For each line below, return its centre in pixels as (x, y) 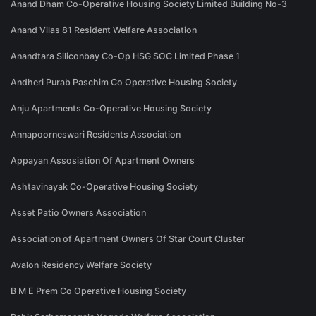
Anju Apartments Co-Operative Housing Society (111, 109)
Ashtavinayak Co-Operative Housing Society (104, 187)
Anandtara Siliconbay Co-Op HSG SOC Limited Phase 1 (125, 56)
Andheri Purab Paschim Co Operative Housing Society (124, 83)
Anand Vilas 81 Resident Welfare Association (104, 30)
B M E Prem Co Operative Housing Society (98, 291)
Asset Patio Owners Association (78, 213)
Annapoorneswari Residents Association (96, 135)
